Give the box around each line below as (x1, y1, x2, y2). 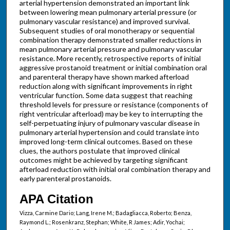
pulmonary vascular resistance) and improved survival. (19, 17, 190, 26)
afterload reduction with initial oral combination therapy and (19, 165, 210, 174)
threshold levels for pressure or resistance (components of (19, 100, 208, 109)
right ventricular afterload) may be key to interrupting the (19, 109, 203, 119)
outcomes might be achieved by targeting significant (19, 156, 188, 165)
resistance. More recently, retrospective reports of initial (19, 54, 201, 63)
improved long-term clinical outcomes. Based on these (19, 137, 193, 146)
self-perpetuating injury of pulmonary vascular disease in (19, 119, 200, 128)
